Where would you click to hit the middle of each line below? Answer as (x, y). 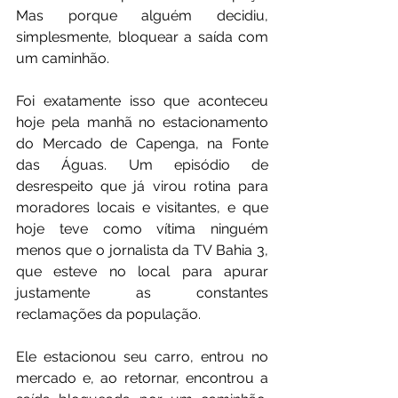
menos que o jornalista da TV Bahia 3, (142, 251)
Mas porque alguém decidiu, (142, 16)
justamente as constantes (142, 293)
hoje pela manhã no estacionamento (142, 123)
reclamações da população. (108, 314)
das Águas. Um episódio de (142, 165)
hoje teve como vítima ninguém (142, 229)
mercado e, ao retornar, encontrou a (142, 378)
